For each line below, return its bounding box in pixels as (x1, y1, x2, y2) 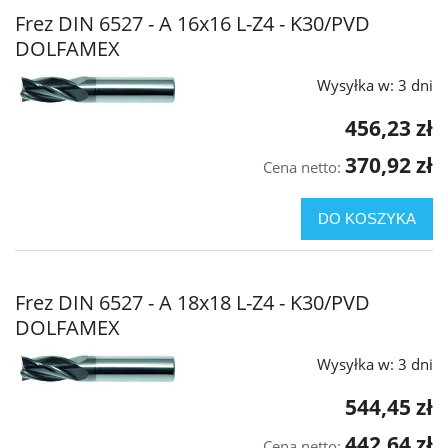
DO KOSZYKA (318, 210, 416, 228)
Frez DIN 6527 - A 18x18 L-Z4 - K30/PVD (15, 289, 370, 317)
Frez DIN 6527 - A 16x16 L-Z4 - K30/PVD (15, 10, 370, 38)
